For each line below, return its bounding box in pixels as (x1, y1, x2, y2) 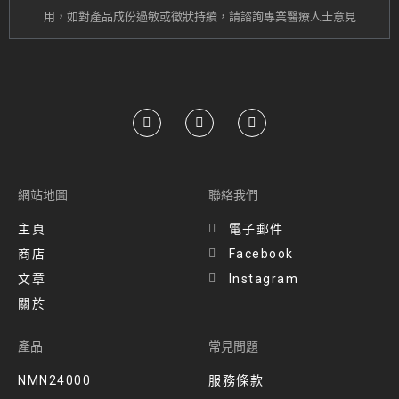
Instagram (228, 272, 298, 287)
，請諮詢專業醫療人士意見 (216, 10, 356, 24)
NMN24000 (18, 373, 91, 388)
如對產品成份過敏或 (66, 10, 171, 24)
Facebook (228, 247, 294, 262)
